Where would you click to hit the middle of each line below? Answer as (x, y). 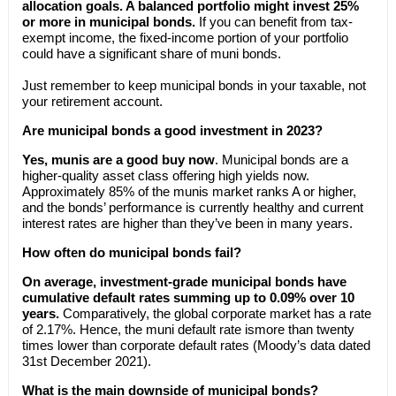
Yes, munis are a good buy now (118, 160)
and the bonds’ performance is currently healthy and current (192, 207)
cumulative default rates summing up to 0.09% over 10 (188, 297)
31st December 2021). (86, 361)
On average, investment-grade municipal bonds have (184, 282)
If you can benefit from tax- (275, 22)
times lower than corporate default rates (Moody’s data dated (196, 345)
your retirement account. (92, 101)
